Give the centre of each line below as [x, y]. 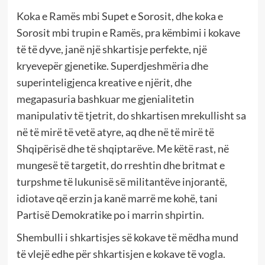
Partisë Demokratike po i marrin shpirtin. [110, 214]
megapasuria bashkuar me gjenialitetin [105, 98]
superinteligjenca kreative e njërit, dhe [104, 82]
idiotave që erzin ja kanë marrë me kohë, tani [117, 198]
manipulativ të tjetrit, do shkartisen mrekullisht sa [131, 115]
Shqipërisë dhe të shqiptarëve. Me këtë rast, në [122, 148]
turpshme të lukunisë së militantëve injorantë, [122, 181]
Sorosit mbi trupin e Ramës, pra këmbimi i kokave [128, 32]
